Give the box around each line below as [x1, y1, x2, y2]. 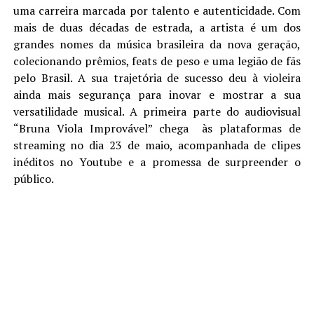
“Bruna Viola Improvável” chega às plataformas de [13, 121, 301, 136]
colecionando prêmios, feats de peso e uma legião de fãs [13, 53, 301, 69]
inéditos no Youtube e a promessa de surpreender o [13, 154, 301, 170]
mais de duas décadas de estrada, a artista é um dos [13, 20, 301, 35]
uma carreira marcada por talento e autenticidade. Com [13, 3, 301, 18]
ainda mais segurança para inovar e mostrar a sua [13, 87, 301, 102]
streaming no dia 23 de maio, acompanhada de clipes [13, 137, 301, 153]
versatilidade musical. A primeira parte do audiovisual [13, 104, 301, 119]
